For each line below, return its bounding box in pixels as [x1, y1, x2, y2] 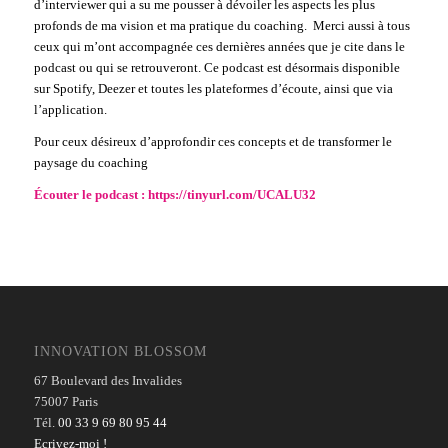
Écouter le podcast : [33, 187, 148, 203]
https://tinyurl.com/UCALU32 [147, 187, 316, 203]
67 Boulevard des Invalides [33, 372, 182, 388]
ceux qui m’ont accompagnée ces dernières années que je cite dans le [33, 39, 405, 55]
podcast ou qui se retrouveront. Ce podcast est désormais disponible [33, 60, 400, 76]
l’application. [33, 102, 107, 118]
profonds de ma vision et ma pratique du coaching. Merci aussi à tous [33, 18, 410, 34]
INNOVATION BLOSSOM [33, 342, 207, 359]
